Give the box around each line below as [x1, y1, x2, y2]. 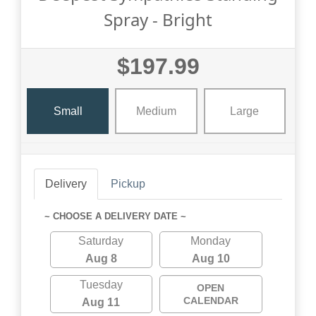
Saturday [78, 235, 124, 248]
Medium [135, 104, 176, 117]
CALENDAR [183, 295, 238, 307]
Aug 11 [82, 296, 121, 309]
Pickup [111, 178, 145, 190]
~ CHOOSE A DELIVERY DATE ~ [44, 211, 186, 222]
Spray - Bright [104, 8, 212, 32]
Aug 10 [191, 253, 230, 265]
